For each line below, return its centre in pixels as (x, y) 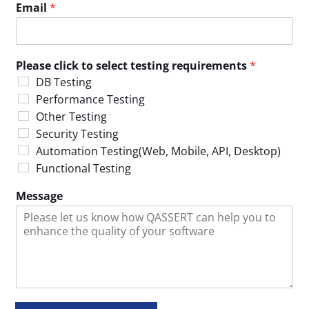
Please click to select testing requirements (133, 65)
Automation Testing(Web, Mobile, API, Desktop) (159, 151)
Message (40, 196)
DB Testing (64, 82)
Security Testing (78, 133)
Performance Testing (91, 99)
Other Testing (72, 116)
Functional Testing (84, 168)
